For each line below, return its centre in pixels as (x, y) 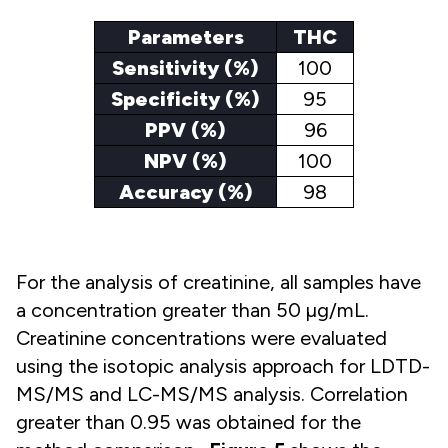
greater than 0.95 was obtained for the (188, 422)
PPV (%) (185, 130)
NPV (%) (185, 161)
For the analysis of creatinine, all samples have (218, 282)
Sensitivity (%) (185, 68)
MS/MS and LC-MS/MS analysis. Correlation (212, 394)
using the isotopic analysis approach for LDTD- (223, 366)
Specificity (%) (185, 99)
